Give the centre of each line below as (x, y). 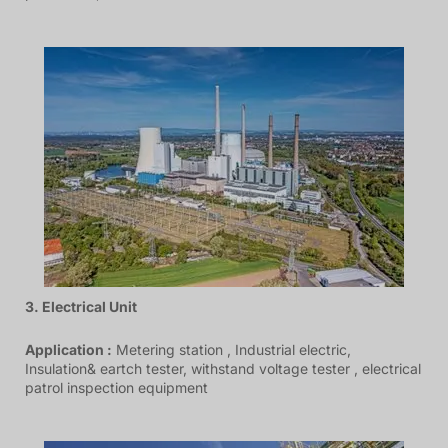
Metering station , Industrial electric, (231, 349)
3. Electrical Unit (82, 306)
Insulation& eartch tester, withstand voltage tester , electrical (223, 368)
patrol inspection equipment (116, 387)
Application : (68, 349)
